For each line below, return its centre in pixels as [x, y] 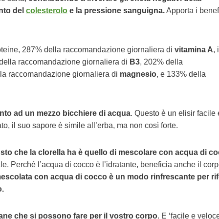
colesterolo [47, 11]
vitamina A [193, 50]
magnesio [138, 74]
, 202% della [161, 62]
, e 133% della [181, 74]
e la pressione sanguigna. [116, 11]
